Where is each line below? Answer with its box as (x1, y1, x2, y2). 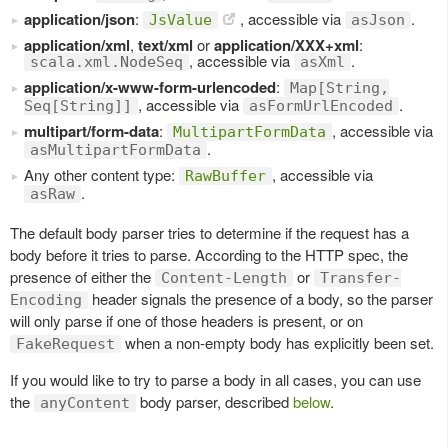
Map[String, (290, 79, 389, 98)
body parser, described (136, 391, 293, 413)
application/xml (24, 34, 130, 57)
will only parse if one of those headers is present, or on (10, 310, 363, 332)
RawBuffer (185, 167, 266, 186)
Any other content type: (24, 164, 179, 186)
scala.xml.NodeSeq (30, 53, 183, 72)
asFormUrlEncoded (249, 97, 393, 116)
